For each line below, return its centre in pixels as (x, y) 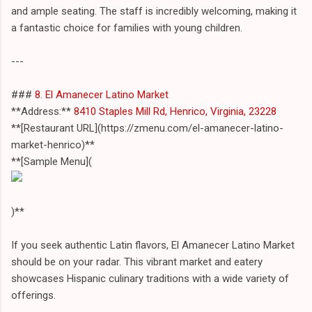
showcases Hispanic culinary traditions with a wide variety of (150, 278)
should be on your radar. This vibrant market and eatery (137, 262)
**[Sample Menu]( (52, 161)
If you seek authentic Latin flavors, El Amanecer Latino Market (153, 245)
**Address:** (41, 111)
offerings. (33, 295)
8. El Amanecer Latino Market (102, 94)
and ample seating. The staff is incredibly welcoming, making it (154, 11)
